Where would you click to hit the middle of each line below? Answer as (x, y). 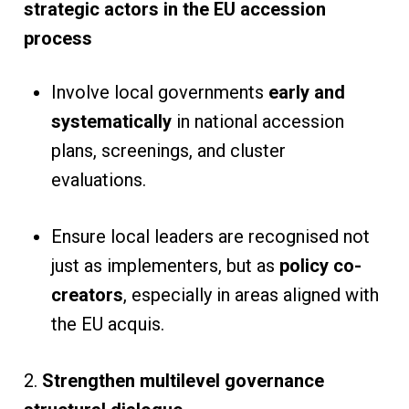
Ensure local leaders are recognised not (210, 236)
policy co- (320, 265)
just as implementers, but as (165, 265)
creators (87, 294)
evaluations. (100, 179)
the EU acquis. (110, 324)
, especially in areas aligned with (251, 294)
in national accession (257, 121)
